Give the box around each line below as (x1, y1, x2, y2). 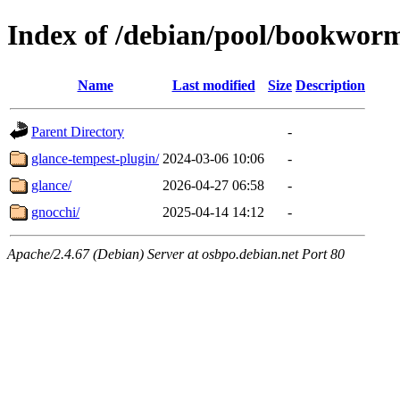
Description (296, 77, 365, 93)
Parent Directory (31, 123, 124, 139)
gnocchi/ (31, 204, 79, 220)
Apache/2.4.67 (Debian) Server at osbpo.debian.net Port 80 (7, 246, 345, 262)
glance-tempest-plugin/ (31, 150, 159, 166)
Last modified (171, 77, 255, 93)
